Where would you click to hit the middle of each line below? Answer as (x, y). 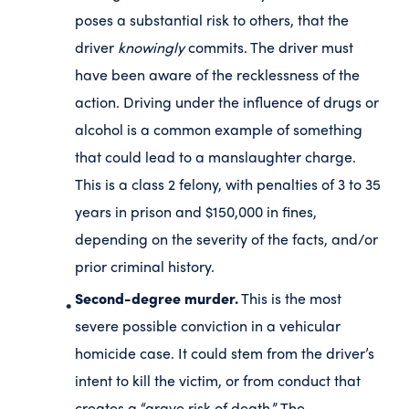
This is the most (290, 299)
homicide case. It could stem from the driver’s (225, 353)
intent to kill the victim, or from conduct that (218, 381)
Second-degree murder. (157, 299)
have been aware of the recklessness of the (217, 75)
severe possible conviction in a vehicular (208, 326)
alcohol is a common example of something (219, 130)
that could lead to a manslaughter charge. (215, 157)
